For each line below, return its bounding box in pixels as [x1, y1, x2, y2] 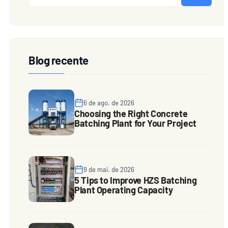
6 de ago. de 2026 [83, 98, 134, 107]
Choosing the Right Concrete [74, 107, 188, 119]
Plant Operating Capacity [74, 184, 173, 195]
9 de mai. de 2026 [83, 165, 134, 174]
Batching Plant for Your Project [74, 117, 196, 129]
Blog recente [28, 53, 89, 67]
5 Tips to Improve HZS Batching [74, 174, 197, 186]
